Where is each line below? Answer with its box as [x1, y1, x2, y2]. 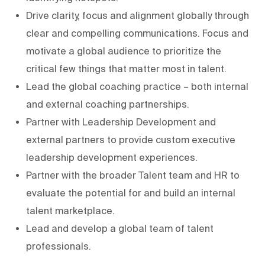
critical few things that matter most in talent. [26, 63, 227, 74]
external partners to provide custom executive [26, 134, 235, 145]
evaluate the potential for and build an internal [26, 187, 235, 198]
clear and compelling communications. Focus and [26, 27, 248, 38]
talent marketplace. [26, 205, 115, 216]
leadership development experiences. [26, 151, 198, 163]
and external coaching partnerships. [26, 98, 189, 109]
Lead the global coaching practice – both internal [26, 80, 248, 92]
